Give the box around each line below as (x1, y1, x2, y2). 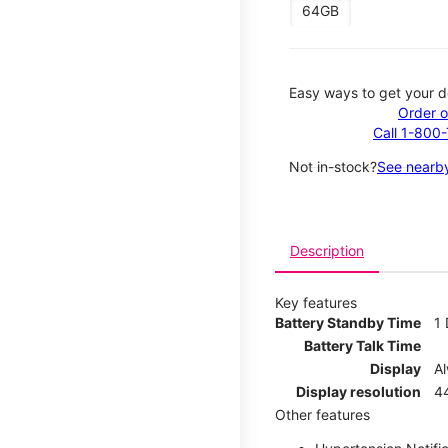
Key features (275, 293, 357, 311)
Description (290, 241, 364, 259)
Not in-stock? (289, 157, 377, 175)
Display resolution (296, 382, 421, 400)
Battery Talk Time (304, 336, 421, 354)
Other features (275, 405, 370, 423)
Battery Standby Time (275, 313, 421, 331)
